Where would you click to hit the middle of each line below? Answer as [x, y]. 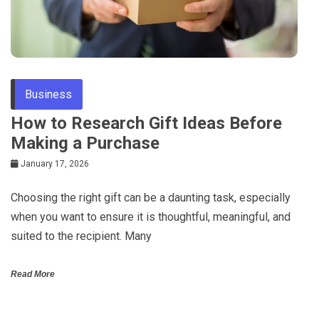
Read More [33, 274]
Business [48, 94]
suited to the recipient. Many [81, 236]
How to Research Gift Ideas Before [146, 123]
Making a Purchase [85, 143]
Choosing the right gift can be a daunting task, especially [151, 197]
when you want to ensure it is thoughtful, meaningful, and [151, 216]
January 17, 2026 [55, 163]
